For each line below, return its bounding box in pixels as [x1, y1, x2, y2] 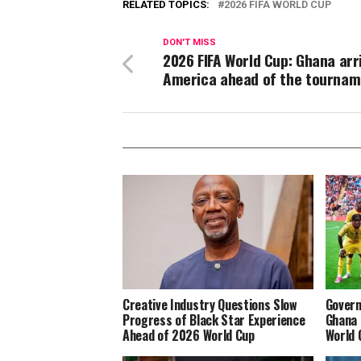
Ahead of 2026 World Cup [122, 326, 255, 346]
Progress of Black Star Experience [122, 310, 305, 330]
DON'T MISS [163, 37, 216, 48]
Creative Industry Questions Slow [122, 295, 297, 315]
